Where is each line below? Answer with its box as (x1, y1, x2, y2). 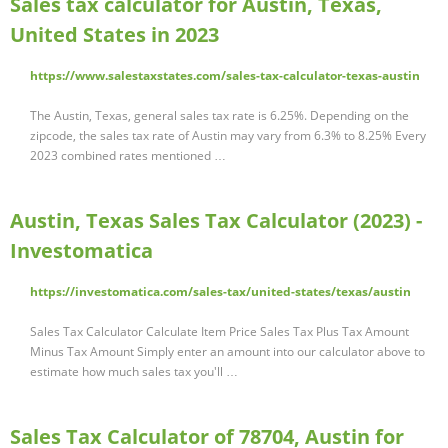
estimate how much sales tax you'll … (30, 363, 238, 381)
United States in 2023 (10, 21, 219, 49)
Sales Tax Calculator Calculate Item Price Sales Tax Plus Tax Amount (30, 323, 409, 341)
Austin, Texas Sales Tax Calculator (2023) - (10, 207, 422, 235)
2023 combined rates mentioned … (30, 147, 226, 165)
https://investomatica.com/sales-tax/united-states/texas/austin (30, 283, 411, 301)
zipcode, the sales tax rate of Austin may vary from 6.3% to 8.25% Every (30, 127, 426, 145)
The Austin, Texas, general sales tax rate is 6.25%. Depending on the (30, 107, 409, 125)
